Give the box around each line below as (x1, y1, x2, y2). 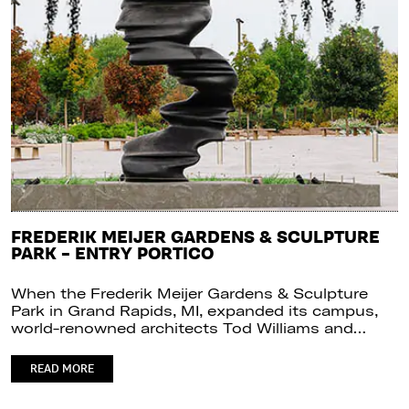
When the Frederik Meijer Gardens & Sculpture (11, 283, 368, 302)
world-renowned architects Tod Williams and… (11, 318, 366, 337)
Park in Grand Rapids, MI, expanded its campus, (11, 300, 378, 320)
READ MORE (30, 362, 94, 376)
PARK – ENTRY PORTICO (11, 243, 214, 265)
